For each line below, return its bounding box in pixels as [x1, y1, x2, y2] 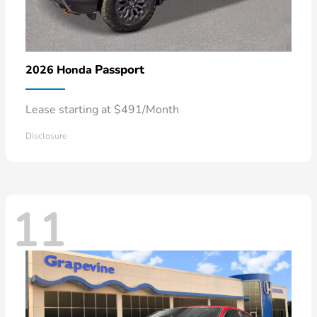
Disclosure [25, 129, 67, 142]
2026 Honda [25, 62, 95, 78]
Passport [95, 61, 144, 78]
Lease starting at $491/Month [25, 101, 179, 117]
